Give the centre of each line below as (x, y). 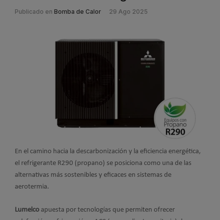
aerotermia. (32, 187)
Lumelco (27, 210)
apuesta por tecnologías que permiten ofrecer (107, 210)
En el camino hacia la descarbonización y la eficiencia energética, (108, 152)
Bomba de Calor (78, 12)
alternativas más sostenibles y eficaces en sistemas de (93, 175)
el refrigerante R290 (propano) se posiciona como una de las (103, 164)
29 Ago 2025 (128, 12)
